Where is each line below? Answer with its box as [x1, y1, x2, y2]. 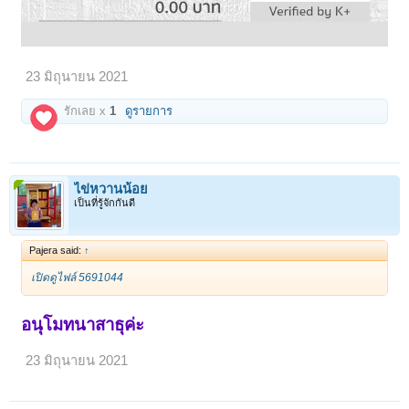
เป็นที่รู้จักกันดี [74, 197, 135, 209]
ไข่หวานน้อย [74, 182, 148, 197]
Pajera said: [29, 245, 85, 257]
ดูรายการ [125, 104, 173, 119]
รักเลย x [60, 104, 110, 119]
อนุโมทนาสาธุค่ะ [21, 315, 145, 335]
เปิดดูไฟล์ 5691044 [31, 271, 124, 285]
